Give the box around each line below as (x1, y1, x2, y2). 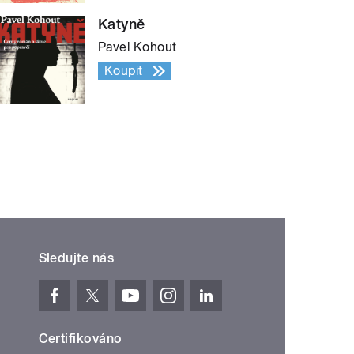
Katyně (98, 15, 145, 32)
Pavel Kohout (98, 39, 177, 55)
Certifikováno (38, 330, 122, 346)
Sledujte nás (38, 250, 115, 265)
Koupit (104, 62, 143, 78)
